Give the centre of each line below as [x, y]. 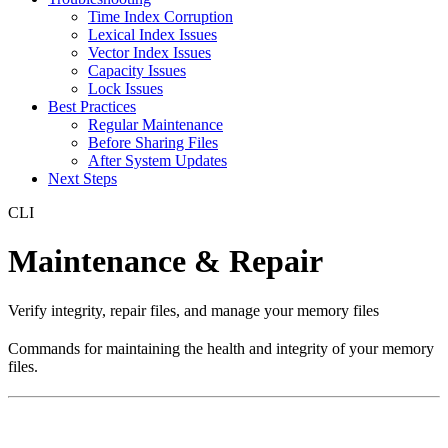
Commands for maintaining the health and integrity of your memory [221, 348]
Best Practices [92, 106]
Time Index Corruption [160, 16]
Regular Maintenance [155, 124]
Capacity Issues [137, 70]
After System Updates [157, 160]
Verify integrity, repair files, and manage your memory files [193, 310]
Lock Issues [125, 88]
